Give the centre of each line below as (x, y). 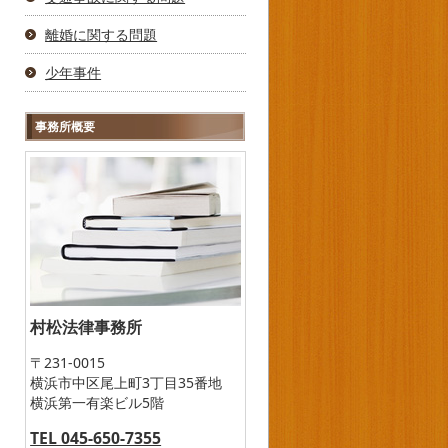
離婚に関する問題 (101, 34)
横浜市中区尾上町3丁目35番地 (126, 382)
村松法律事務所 (86, 326)
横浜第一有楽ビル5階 (97, 402)
